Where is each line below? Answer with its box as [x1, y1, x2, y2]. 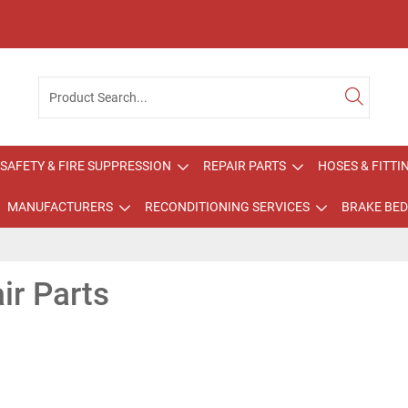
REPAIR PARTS [203, 158, 286, 173]
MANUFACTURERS [6, 199, 113, 214]
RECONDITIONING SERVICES [144, 199, 310, 214]
